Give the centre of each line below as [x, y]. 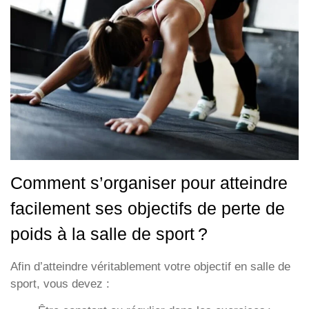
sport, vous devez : [62, 283]
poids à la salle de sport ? [109, 233]
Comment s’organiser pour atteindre [149, 182]
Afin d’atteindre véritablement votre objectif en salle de [150, 266]
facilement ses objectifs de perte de [148, 208]
